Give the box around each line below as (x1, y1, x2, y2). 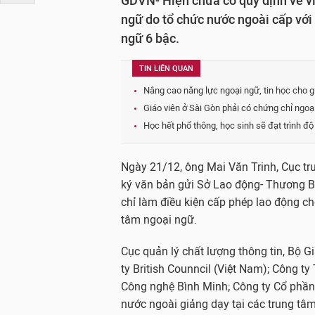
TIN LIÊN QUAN (139, 64, 193, 73)
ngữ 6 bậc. (121, 31, 179, 46)
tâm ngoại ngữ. (121, 213, 197, 226)
